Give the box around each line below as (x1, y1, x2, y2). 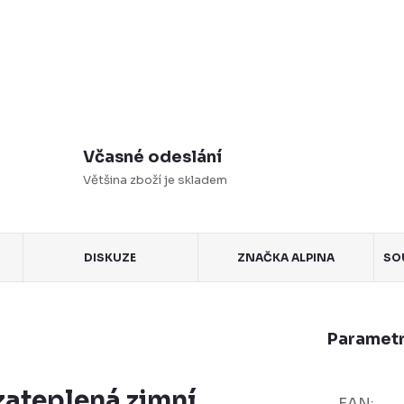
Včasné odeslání (82, 147, 222, 167)
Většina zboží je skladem (82, 172, 227, 188)
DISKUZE (84, 251, 137, 264)
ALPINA (289, 251, 335, 264)
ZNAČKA (237, 251, 289, 264)
